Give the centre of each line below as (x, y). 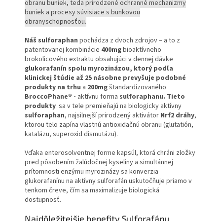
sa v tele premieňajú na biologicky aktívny (120, 106)
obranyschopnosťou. (55, 22)
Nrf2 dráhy (177, 116)
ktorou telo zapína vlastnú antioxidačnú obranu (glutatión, (109, 125)
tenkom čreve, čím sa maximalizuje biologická (92, 191)
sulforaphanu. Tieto (152, 97)
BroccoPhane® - (51, 97)
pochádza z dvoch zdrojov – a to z (129, 41)
